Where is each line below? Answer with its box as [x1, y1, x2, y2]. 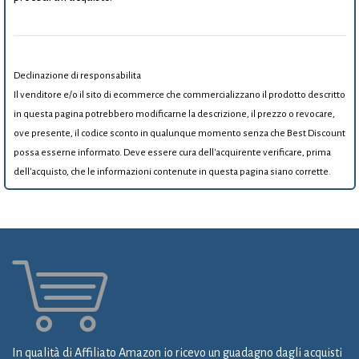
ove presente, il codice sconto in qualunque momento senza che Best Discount [13, 128, 345, 139]
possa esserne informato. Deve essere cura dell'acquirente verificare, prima [13, 147, 331, 158]
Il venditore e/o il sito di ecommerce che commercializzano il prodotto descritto [13, 90, 345, 100]
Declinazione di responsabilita [13, 71, 141, 81]
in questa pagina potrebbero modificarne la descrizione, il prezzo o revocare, [13, 109, 335, 119]
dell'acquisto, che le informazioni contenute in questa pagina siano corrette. [13, 167, 331, 177]
